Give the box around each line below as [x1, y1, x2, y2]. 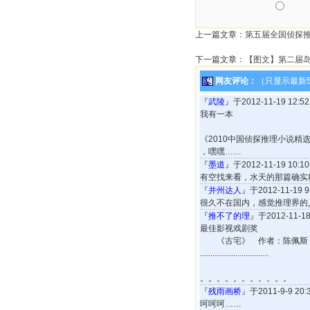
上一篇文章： [195, 30, 245, 39]
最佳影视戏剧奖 [200, 224, 258, 233]
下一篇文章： [195, 55, 245, 64]
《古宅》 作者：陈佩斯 [200, 236, 308, 246]
